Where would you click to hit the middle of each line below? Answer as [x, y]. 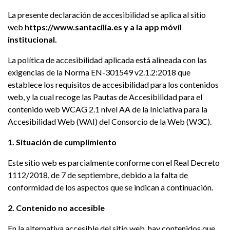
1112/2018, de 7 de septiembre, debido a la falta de [98, 175]
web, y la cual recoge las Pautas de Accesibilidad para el [105, 97]
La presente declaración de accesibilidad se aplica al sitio [107, 15]
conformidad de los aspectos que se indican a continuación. [110, 187]
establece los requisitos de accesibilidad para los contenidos [113, 84]
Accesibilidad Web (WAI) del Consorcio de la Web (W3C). [110, 121]
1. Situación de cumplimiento [62, 142]
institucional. [32, 39]
